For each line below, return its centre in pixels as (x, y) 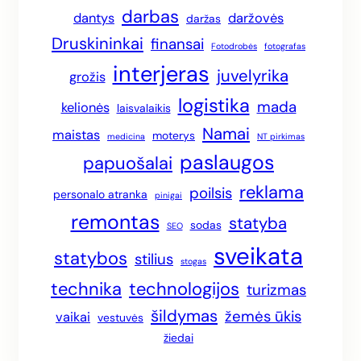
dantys (94, 19)
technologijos (184, 289)
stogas (193, 261)
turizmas (276, 290)
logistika (214, 106)
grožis (87, 77)
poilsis (211, 193)
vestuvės (120, 318)
